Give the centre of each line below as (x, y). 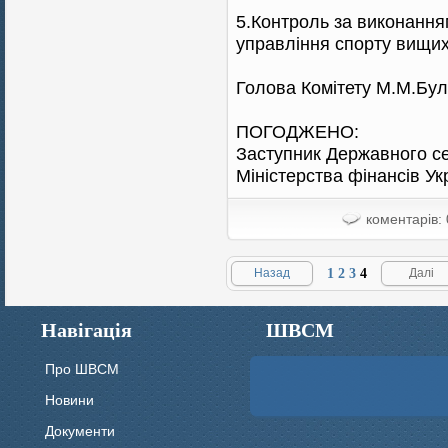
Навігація (86, 329)
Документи (80, 431)
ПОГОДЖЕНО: (297, 131)
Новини (69, 400)
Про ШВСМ (82, 369)
